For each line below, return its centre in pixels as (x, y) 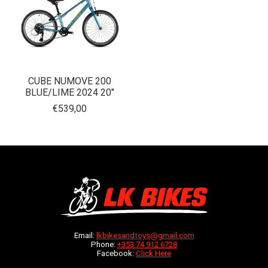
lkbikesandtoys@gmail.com (145, 236)
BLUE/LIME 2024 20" (70, 93)
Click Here (153, 254)
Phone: (104, 245)
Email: (85, 236)
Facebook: (116, 254)
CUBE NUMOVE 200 (70, 81)
